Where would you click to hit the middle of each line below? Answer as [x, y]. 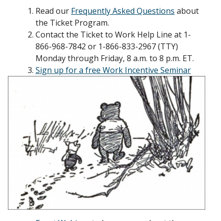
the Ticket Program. [72, 22]
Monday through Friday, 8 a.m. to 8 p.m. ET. [115, 58]
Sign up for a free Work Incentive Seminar [113, 70]
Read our [53, 11]
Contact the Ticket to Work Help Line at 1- [113, 34]
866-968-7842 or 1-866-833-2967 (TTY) [107, 46]
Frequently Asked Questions [123, 11]
